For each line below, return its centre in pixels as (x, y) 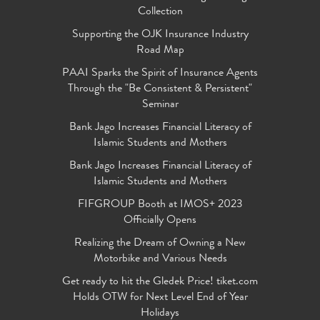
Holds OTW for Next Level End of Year (160, 298)
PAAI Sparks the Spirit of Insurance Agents (160, 74)
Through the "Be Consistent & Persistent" (160, 90)
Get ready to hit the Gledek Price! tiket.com (160, 282)
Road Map (160, 51)
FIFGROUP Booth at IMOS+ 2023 (160, 205)
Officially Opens (160, 221)
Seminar (160, 105)
